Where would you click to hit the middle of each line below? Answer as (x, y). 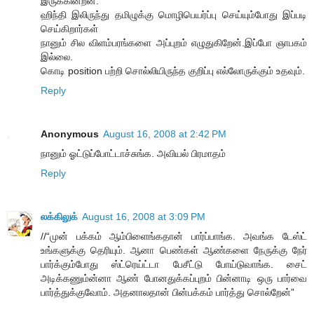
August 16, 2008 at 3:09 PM (144, 216)
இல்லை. (57, 56)
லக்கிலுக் (59, 216)
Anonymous (70, 134)
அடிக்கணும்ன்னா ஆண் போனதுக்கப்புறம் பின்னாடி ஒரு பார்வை (174, 278)
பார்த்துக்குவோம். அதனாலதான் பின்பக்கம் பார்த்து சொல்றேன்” (168, 292)
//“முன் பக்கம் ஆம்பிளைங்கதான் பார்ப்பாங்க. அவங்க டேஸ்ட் (174, 236)
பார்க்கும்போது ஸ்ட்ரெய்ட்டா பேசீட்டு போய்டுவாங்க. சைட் (174, 264)
